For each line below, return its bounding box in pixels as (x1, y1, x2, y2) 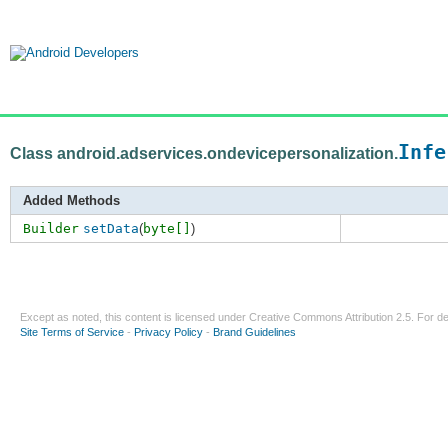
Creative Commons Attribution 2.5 (249, 311, 411, 324)
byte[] (143, 221, 191, 237)
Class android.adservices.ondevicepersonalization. (10, 144, 398, 162)
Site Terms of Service (20, 326, 124, 339)
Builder (23, 221, 79, 237)
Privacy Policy (134, 326, 203, 339)
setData (83, 221, 139, 237)
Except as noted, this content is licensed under (20, 311, 249, 324)
